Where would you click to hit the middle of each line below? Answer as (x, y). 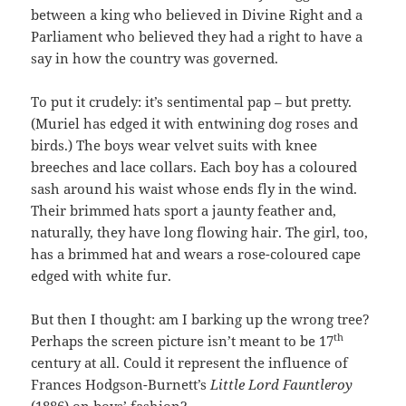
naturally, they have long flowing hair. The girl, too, (200, 232)
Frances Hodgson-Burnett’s (121, 385)
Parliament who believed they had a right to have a (197, 37)
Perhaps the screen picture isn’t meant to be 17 (183, 341)
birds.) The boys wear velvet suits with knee (174, 145)
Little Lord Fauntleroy (282, 385)
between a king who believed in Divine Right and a (197, 15)
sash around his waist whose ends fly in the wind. (194, 189)
